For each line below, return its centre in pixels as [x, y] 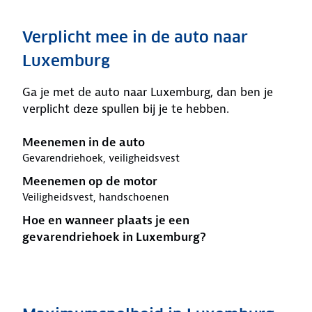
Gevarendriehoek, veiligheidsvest [101, 158]
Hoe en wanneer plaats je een [106, 220]
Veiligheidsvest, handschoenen [96, 197]
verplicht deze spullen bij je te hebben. [126, 109]
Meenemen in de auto [84, 142]
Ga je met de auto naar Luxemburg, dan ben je [148, 92]
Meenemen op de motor [90, 181]
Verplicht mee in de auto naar [135, 37]
